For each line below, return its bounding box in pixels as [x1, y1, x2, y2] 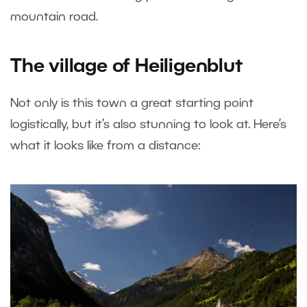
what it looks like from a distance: [10, 140, 201, 151]
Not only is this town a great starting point [10, 97, 254, 109]
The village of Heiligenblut [10, 58, 247, 75]
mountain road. [10, 11, 101, 23]
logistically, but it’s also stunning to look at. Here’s [10, 119, 286, 130]
